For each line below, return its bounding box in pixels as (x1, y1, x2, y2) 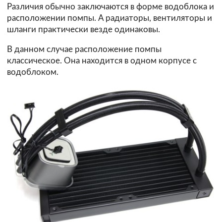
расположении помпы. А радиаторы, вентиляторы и (7, 14, 212, 23)
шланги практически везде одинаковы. (7, 25, 160, 34)
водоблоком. (7, 68, 58, 76)
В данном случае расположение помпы (7, 45, 162, 54)
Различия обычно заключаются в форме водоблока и (7, 2, 214, 11)
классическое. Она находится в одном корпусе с (7, 56, 197, 65)
